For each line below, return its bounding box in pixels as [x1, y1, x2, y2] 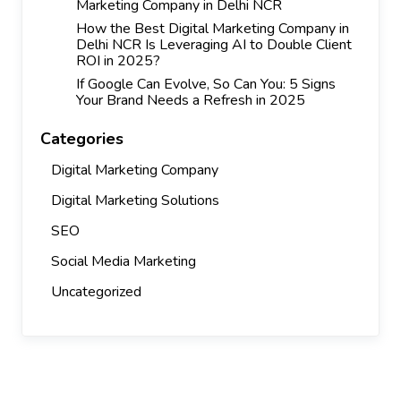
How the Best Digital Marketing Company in [76, 19, 349, 39]
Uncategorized [51, 282, 141, 303]
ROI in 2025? [76, 51, 160, 72]
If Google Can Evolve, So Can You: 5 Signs [76, 74, 336, 95]
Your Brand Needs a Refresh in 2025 [76, 90, 305, 111]
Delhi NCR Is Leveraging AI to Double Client [76, 35, 352, 55]
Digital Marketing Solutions [51, 191, 219, 211]
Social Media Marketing [51, 252, 196, 272]
